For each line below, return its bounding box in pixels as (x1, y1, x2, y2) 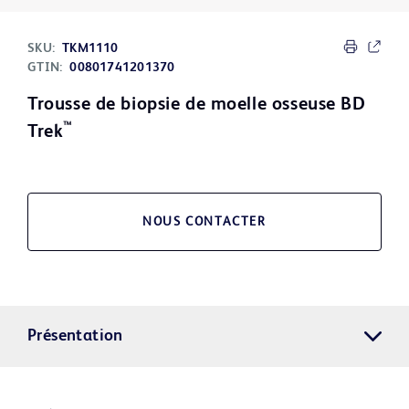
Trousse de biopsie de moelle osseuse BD (27, 96, 366, 115)
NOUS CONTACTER (142, 215, 267, 229)
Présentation (27, 328, 123, 345)
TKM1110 (62, 42, 119, 56)
